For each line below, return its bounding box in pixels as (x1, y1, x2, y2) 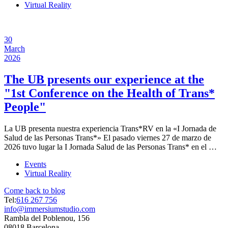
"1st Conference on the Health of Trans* (4, 86, 215, 100)
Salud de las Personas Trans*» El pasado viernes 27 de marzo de (4, 133, 211, 142)
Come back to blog (4, 186, 65, 195)
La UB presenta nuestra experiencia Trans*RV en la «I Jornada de (4, 124, 216, 133)
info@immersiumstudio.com (4, 204, 95, 213)
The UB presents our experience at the (4, 72, 204, 86)
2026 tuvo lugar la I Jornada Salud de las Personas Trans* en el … (4, 142, 217, 151)
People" (4, 100, 46, 113)
